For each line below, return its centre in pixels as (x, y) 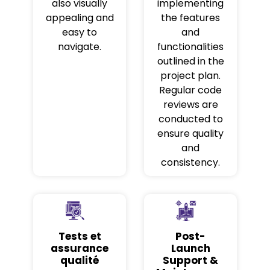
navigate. (80, 47)
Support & (190, 260)
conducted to (190, 119)
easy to (80, 33)
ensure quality (190, 134)
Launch (190, 248)
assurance (80, 248)
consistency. (190, 163)
